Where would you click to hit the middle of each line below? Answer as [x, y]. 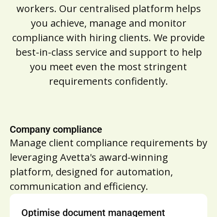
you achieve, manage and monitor [108, 23]
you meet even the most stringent [108, 67]
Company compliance [56, 129]
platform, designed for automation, [91, 172]
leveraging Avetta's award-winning [89, 157]
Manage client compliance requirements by [108, 143]
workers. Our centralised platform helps [108, 8]
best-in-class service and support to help [108, 52]
